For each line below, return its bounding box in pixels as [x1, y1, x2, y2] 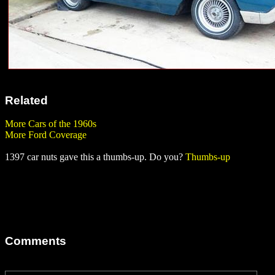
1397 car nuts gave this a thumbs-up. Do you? [5, 152, 185, 163]
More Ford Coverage [5, 130, 87, 141]
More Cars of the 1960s [5, 118, 96, 130]
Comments [5, 234, 66, 247]
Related [5, 93, 48, 107]
